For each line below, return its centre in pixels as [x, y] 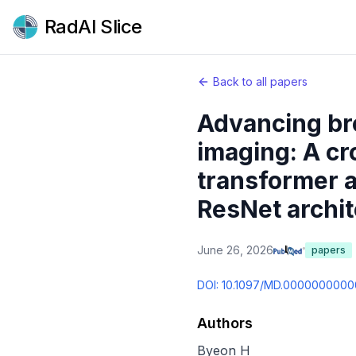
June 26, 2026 [235, 250]
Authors [225, 323]
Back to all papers [260, 81]
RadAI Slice [93, 27]
